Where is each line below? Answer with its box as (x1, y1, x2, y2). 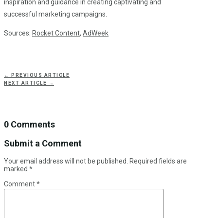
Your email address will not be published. (4, 157, 128, 165)
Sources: (4, 29, 32, 37)
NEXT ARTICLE (4, 80, 47, 86)
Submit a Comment (4, 138, 82, 149)
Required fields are (129, 157, 187, 165)
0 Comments (4, 119, 55, 130)
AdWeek (83, 29, 109, 37)
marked (4, 165, 29, 173)
